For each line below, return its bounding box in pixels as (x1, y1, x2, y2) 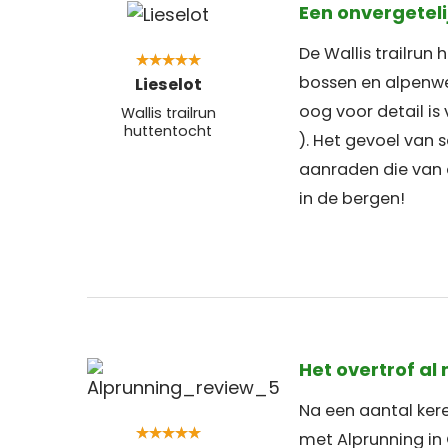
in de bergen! (299, 186, 405, 210)
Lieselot (134, 73, 202, 96)
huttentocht (124, 121, 212, 141)
